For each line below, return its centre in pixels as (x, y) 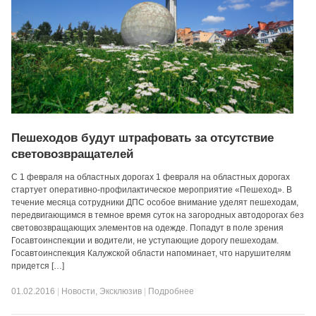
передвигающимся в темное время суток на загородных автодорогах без (158, 215)
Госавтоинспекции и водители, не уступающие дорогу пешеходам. (145, 241)
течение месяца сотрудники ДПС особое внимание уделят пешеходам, (155, 202)
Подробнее (171, 291)
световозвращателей (73, 154)
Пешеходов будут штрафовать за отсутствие (143, 138)
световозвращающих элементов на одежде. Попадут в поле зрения (148, 228)
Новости (79, 291)
